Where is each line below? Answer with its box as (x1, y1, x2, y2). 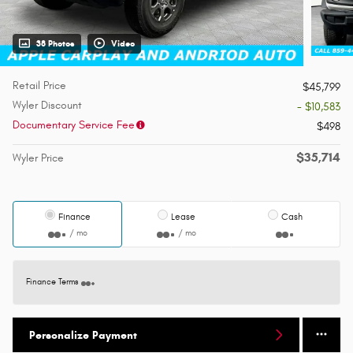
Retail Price (13, 79, 66, 93)
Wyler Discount (13, 98, 82, 113)
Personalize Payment (29, 328, 137, 342)
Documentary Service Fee (13, 118, 135, 132)
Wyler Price (13, 151, 64, 165)
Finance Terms (26, 277, 78, 288)
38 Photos (36, 39, 75, 50)
